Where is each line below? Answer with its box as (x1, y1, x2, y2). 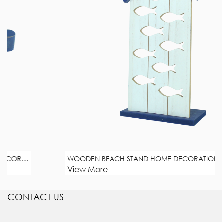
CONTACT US (7, 191, 64, 202)
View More (27, 164, 67, 174)
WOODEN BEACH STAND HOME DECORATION (27, 154, 178, 163)
